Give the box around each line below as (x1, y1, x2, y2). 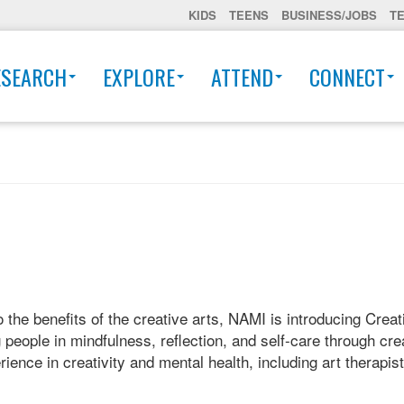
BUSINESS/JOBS (281, 6, 377, 23)
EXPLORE (103, 60, 175, 93)
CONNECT (309, 60, 385, 93)
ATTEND (211, 60, 273, 93)
